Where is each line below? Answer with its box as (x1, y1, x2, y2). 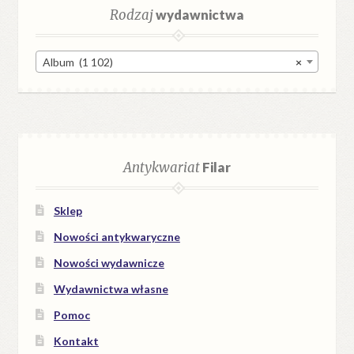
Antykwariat (123, 158, 200, 176)
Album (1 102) (43, 55, 114, 70)
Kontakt (53, 333, 99, 348)
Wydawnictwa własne (53, 281, 168, 296)
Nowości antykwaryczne (53, 229, 180, 243)
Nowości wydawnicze (53, 255, 164, 269)
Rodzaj (110, 6, 153, 24)
